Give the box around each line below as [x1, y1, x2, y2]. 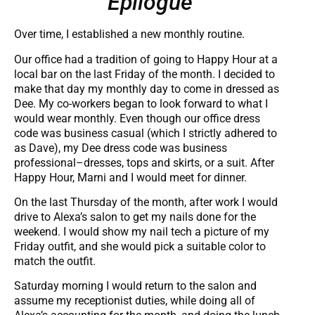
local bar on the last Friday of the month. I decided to [14, 67, 275, 81]
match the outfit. [14, 255, 96, 269]
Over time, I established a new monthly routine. [14, 27, 245, 41]
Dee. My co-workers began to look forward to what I [14, 96, 268, 110]
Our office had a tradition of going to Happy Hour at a [14, 52, 278, 66]
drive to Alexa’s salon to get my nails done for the [14, 210, 256, 224]
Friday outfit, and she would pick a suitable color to [14, 240, 266, 254]
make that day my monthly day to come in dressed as [14, 82, 279, 96]
